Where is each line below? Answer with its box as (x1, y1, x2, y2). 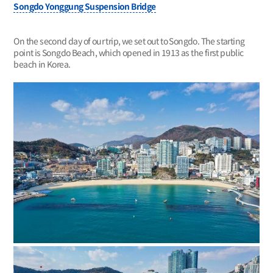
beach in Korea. (13, 58, 71, 71)
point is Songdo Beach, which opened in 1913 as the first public (13, 46, 244, 59)
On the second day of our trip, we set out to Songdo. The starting (13, 35, 245, 48)
